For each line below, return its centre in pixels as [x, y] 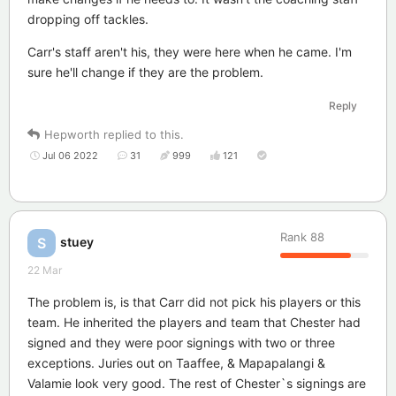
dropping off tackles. [88, 19]
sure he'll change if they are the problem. [145, 72]
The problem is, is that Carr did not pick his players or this [194, 301]
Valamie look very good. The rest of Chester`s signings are [197, 383]
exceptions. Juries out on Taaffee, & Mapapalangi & [176, 362]
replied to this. [142, 134]
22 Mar [45, 270]
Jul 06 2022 [70, 155]
